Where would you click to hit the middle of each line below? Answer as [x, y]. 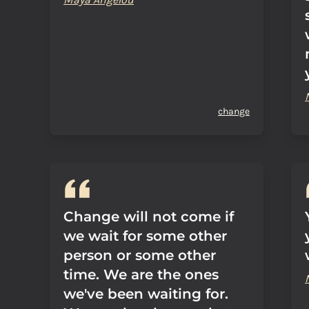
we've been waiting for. [146, 294]
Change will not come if [149, 217]
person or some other [140, 255]
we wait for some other [145, 236]
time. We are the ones [141, 275]
